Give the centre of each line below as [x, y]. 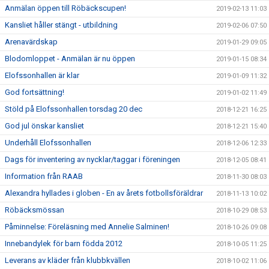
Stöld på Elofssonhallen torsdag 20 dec [74, 109]
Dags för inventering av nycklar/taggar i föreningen [92, 159]
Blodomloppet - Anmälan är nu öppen [70, 59]
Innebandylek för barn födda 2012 [64, 243]
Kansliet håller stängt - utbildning [61, 25]
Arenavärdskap [31, 42]
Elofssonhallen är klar [42, 75]
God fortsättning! [35, 92]
